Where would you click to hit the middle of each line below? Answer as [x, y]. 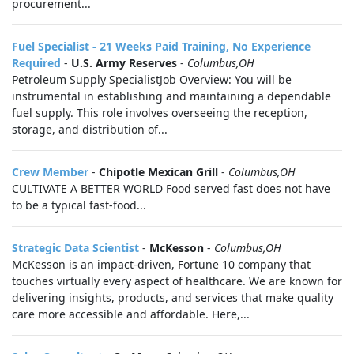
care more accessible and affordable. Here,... [131, 314]
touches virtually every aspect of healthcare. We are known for [177, 281]
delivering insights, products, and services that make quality [173, 298]
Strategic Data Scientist [75, 248]
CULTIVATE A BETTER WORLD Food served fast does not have [171, 188]
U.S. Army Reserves [124, 63]
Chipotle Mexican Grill [158, 172]
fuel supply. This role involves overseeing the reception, [160, 113]
